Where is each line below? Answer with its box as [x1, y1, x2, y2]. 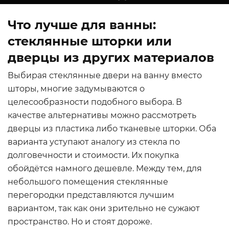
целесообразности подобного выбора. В [8, 97, 182, 107]
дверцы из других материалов [8, 50, 214, 65]
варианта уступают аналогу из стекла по [8, 137, 180, 147]
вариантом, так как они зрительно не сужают [8, 203, 200, 213]
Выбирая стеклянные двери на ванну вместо [8, 71, 202, 80]
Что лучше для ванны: [8, 17, 156, 32]
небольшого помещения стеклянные [8, 177, 168, 187]
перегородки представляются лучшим [8, 190, 174, 200]
